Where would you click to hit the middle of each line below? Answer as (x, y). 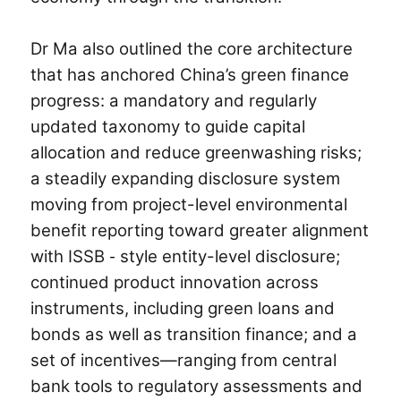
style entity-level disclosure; (230, 256)
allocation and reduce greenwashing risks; (196, 152)
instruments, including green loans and (183, 308)
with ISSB (70, 256)
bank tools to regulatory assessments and (197, 386)
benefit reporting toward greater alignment (200, 230)
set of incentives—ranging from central (184, 360)
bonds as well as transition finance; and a (194, 334)
